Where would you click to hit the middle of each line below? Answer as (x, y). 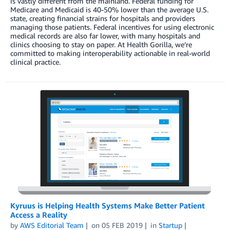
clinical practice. (35, 62)
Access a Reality (39, 215)
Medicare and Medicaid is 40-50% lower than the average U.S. (109, 9)
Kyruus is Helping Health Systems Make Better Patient (108, 206)
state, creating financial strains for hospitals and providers (103, 18)
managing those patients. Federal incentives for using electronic (112, 27)
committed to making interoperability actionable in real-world (110, 53)
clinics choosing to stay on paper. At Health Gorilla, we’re (101, 44)
